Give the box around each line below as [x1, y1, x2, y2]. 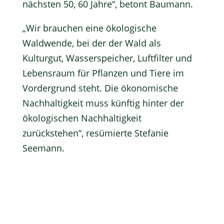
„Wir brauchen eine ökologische [22, 22, 156, 34]
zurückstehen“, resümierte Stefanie [22, 127, 168, 139]
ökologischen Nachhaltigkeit [22, 112, 141, 124]
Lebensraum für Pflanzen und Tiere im [22, 67, 184, 79]
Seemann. [22, 142, 64, 154]
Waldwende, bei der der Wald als [22, 37, 161, 49]
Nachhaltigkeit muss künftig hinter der [22, 97, 184, 109]
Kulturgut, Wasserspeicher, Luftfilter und [22, 52, 192, 64]
